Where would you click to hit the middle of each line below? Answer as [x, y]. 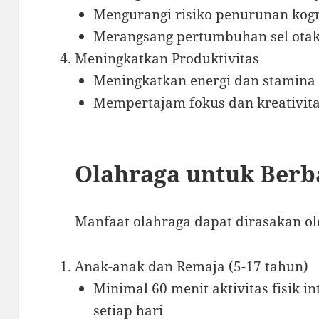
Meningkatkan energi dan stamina [204, 80]
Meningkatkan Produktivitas [167, 58]
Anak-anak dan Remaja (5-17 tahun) [192, 266]
